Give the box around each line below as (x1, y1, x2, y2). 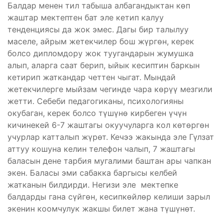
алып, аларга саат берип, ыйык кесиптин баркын (7, 60, 200, 70)
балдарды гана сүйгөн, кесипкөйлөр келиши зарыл (7, 191, 210, 202)
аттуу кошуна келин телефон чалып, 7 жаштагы (7, 143, 195, 154)
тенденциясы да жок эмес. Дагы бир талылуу (7, 24, 189, 34)
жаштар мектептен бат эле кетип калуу (7, 12, 164, 22)
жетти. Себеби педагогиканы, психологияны (7, 96, 184, 106)
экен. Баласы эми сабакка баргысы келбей (7, 167, 177, 178)
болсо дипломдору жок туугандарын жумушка (7, 48, 194, 58)
